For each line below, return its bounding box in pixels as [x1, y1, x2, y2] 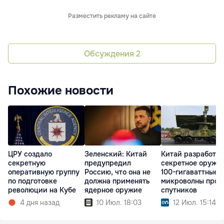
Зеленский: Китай [84, 149, 147, 159]
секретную [8, 158, 45, 168]
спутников [161, 185, 197, 195]
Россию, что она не [84, 167, 150, 177]
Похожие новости [8, 83, 113, 98]
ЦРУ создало [8, 149, 52, 159]
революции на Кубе [8, 185, 76, 195]
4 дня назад [20, 198, 59, 207]
